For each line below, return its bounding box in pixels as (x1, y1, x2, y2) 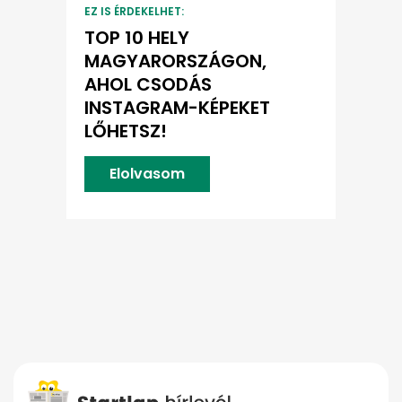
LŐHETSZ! (84, 118, 167, 144)
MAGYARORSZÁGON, (84, 48, 267, 74)
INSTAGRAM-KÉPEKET (84, 95, 270, 121)
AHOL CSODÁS (84, 72, 212, 98)
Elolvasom (109, 163, 185, 185)
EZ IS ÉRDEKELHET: (84, 4, 184, 20)
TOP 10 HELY (84, 25, 189, 51)
